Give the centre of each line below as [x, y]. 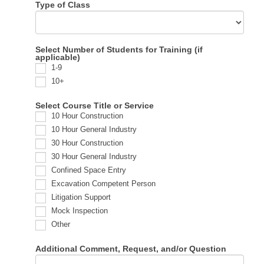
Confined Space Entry [88, 170]
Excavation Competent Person [103, 184]
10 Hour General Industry [93, 130]
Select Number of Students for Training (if [119, 49]
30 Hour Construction [86, 143]
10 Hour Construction [86, 116]
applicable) [58, 57]
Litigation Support [80, 197]
